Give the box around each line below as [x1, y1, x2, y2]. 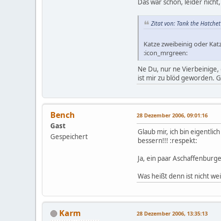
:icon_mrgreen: [144, 48, 187, 57]
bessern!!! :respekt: [138, 136, 197, 145]
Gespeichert [50, 132, 88, 141]
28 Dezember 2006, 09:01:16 [137, 111, 208, 119]
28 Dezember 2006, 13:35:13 [137, 209, 208, 217]
